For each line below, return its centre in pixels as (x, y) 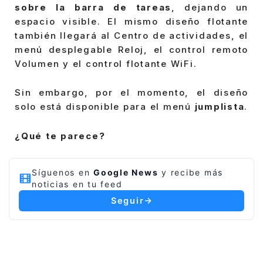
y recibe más (190, 173)
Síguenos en (63, 173)
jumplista (220, 107)
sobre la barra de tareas (93, 7)
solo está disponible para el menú (105, 107)
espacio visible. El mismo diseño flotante (131, 21)
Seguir (127, 201)
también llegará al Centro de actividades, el (131, 35)
